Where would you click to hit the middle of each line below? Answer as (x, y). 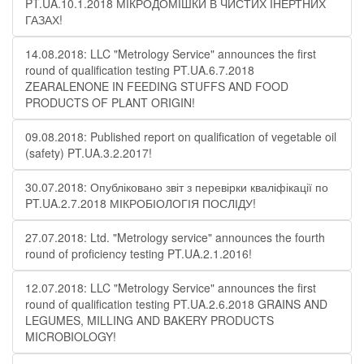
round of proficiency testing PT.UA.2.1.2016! (139, 253)
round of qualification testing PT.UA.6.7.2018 (140, 70)
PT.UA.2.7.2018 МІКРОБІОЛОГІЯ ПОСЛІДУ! (141, 203)
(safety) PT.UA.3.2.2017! (89, 153)
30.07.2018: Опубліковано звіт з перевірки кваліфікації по (177, 187)
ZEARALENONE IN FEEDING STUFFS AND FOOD (157, 86)
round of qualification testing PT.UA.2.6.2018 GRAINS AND (176, 304)
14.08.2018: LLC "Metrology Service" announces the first (171, 54)
